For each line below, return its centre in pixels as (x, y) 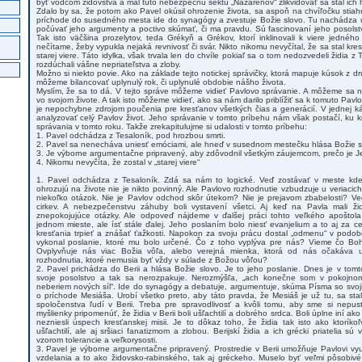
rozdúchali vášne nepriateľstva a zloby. (108, 64)
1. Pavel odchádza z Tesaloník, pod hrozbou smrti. (130, 135)
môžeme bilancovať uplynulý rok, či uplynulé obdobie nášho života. (161, 82)
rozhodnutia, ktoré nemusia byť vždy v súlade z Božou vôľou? (152, 260)
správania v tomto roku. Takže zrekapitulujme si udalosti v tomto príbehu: (171, 126)
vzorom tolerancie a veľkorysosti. (97, 340)
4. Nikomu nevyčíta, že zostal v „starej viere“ (118, 162)
